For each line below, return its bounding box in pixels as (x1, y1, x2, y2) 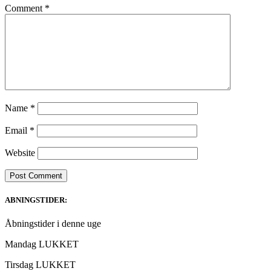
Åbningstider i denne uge (5, 218, 101, 229)
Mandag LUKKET (5, 239, 79, 250)
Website (5, 148, 35, 158)
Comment (5, 3, 45, 14)
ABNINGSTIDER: (5, 195, 67, 205)
